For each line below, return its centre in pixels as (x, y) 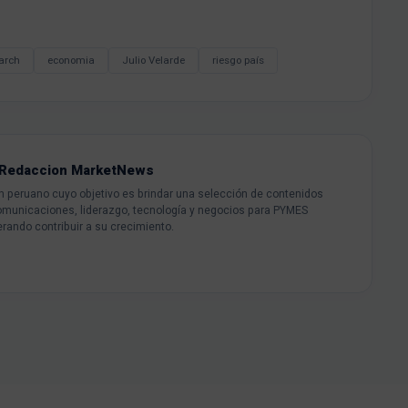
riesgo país (238, 61)
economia (71, 61)
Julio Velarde (153, 61)
